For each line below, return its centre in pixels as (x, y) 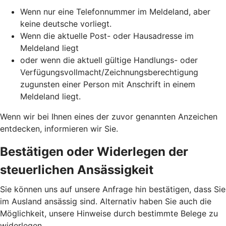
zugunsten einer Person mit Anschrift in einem (108, 84)
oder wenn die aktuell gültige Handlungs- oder (109, 60)
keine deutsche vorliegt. (66, 23)
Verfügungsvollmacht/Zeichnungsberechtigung (109, 72)
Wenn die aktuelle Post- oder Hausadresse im (107, 36)
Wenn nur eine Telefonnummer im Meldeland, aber (115, 11)
